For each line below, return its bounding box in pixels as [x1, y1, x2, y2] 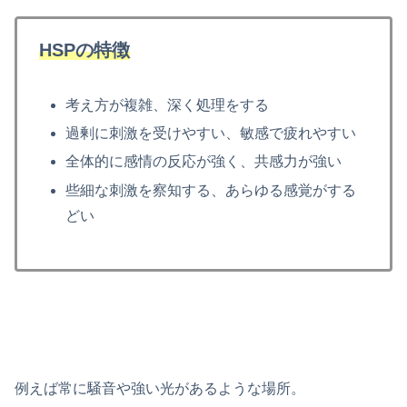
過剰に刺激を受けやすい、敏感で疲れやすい [65, 125, 357, 142]
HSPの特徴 [39, 40, 130, 61]
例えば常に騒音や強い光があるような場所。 [15, 380, 305, 396]
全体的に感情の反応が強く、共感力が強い [65, 154, 342, 170]
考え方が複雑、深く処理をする [65, 96, 270, 113]
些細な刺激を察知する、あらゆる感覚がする [65, 182, 357, 198]
